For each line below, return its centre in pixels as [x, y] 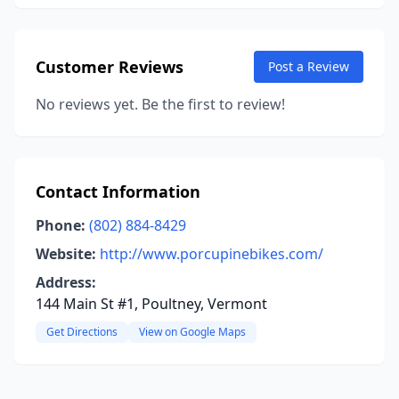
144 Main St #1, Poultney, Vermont [151, 304]
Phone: [61, 225]
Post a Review [309, 66]
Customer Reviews [110, 67]
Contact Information [118, 191]
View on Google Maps [192, 332]
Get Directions [82, 332]
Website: [66, 254]
